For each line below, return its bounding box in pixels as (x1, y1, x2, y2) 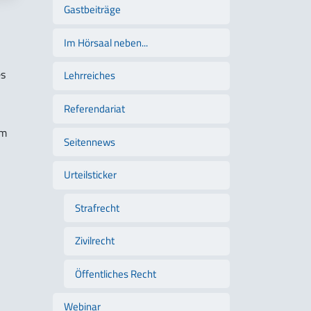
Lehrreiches (64, 67, 115, 84)
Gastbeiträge (64, 1, 121, 18)
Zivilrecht (75, 233, 115, 249)
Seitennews (64, 133, 115, 150)
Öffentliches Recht (75, 265, 156, 282)
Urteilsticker (64, 167, 117, 183)
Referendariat (64, 101, 125, 117)
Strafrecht (75, 199, 119, 216)
